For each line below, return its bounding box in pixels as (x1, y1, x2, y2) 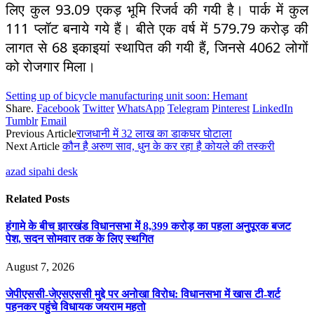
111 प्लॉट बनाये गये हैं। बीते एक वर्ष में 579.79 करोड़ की (6, 18, 308, 38)
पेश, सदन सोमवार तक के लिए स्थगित (6, 233, 153, 245)
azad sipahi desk (6, 165, 78, 177)
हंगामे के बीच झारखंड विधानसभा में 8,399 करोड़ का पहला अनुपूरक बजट (6, 220, 291, 233)
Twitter (83, 102, 114, 114)
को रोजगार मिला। (6, 56, 95, 76)
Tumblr (6, 114, 38, 127)
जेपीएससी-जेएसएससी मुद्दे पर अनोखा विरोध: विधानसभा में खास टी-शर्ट (6, 287, 280, 300)
